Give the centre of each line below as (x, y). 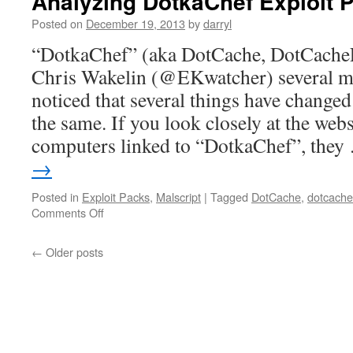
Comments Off (68, 212)
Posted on (57, 23)
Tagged (229, 197)
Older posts (73, 252)
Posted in (55, 197)
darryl (217, 23)
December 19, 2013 (136, 23)
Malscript (178, 197)
